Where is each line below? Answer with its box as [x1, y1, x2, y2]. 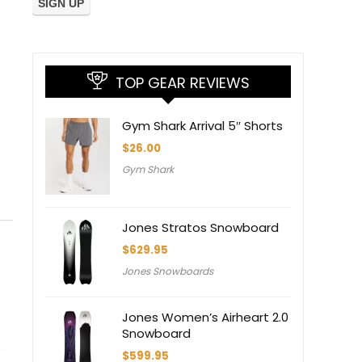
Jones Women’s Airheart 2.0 [122, 309, 288, 326]
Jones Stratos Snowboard [122, 219, 279, 237]
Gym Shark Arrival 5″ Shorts [122, 117, 283, 135]
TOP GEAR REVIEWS [115, 73, 250, 94]
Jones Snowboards [122, 264, 213, 279]
